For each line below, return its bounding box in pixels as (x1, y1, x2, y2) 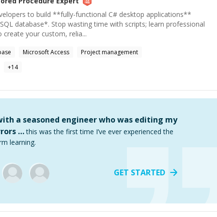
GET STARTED (114, 167, 165, 178)
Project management (81, 48, 138, 56)
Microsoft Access (23, 48, 69, 56)
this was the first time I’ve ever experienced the (26, 127, 173, 136)
